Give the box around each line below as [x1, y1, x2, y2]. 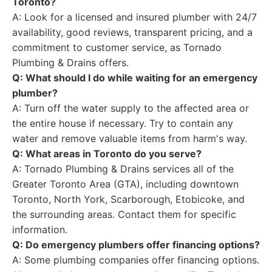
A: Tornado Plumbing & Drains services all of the [12, 163, 234, 175]
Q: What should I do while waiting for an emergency [12, 72, 257, 84]
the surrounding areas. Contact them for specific [12, 208, 236, 220]
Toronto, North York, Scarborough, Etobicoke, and [12, 193, 245, 205]
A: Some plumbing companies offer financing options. [12, 254, 259, 266]
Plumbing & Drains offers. [12, 56, 129, 69]
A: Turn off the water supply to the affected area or [12, 102, 249, 114]
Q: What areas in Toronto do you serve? [12, 148, 202, 160]
